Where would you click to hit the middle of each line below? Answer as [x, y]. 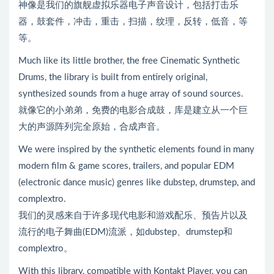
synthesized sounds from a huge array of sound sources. [131, 94]
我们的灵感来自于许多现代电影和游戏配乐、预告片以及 [133, 215]
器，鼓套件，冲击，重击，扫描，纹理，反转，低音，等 [133, 21]
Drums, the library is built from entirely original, [113, 77]
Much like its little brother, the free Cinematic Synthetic [129, 61]
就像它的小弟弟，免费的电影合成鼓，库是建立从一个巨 [133, 110]
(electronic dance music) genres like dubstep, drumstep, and [137, 182]
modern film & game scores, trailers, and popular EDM [126, 166]
